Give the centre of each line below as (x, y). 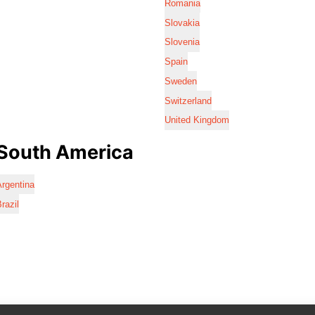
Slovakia (182, 22)
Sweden (180, 81)
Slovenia (182, 42)
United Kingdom (197, 120)
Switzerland (188, 101)
